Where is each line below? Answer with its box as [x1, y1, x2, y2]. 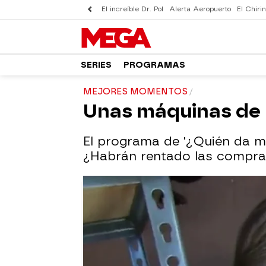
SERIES [81, 59, 112, 70]
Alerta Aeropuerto [169, 5, 231, 13]
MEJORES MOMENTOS [83, 87, 188, 97]
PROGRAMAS [123, 59, 185, 70]
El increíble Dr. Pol [102, 5, 163, 13]
